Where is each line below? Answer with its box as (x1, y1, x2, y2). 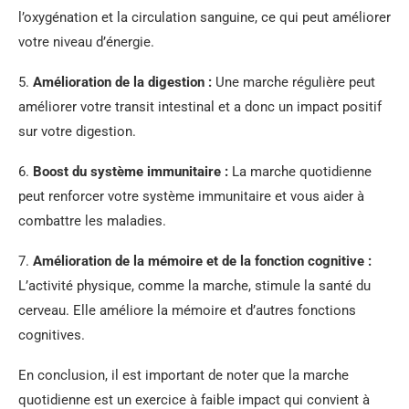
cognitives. (18, 326, 85, 343)
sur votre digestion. (18, 122, 136, 140)
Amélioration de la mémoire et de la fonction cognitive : (33, 252, 372, 269)
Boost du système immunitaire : (33, 163, 228, 180)
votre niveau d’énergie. (18, 33, 154, 50)
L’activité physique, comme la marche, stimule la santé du (18, 277, 371, 294)
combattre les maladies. (18, 212, 166, 229)
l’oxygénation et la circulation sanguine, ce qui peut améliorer (18, 8, 391, 26)
